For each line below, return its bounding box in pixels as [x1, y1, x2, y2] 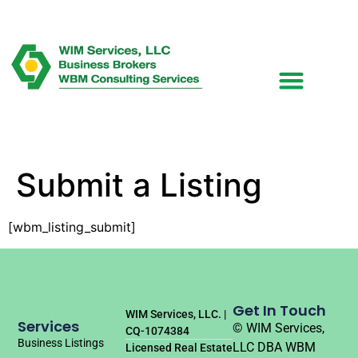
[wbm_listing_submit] [8, 219, 136, 236]
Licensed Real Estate [125, 340, 233, 354]
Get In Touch [233, 300, 327, 320]
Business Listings [18, 336, 105, 350]
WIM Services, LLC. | [125, 307, 226, 320]
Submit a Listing [16, 165, 262, 205]
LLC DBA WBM [233, 339, 316, 355]
